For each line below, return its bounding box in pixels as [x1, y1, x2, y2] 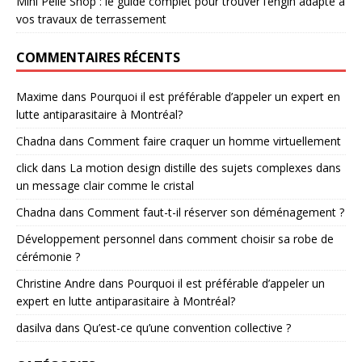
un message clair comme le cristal [16, 177, 194, 193]
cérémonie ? [16, 248, 80, 264]
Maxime [16, 88, 58, 104]
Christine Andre [16, 275, 95, 291]
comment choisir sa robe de [187, 230, 334, 246]
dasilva [16, 319, 52, 335]
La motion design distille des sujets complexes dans [69, 159, 341, 175]
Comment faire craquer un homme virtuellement [87, 133, 341, 149]
